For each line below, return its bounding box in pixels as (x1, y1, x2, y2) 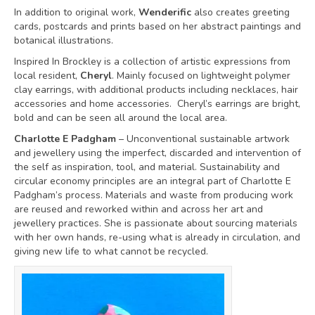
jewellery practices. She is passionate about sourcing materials (14, 217, 297, 230)
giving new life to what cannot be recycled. (14, 245, 208, 258)
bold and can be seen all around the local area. (14, 111, 227, 124)
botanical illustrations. (14, 34, 113, 47)
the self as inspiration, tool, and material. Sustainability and (14, 160, 280, 174)
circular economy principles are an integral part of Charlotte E (14, 174, 291, 188)
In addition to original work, (14, 6, 139, 19)
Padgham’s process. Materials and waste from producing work (14, 188, 293, 202)
